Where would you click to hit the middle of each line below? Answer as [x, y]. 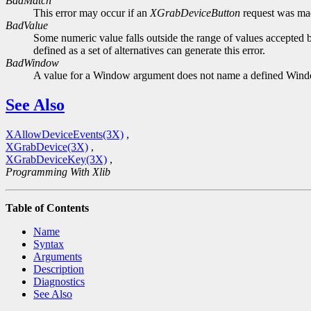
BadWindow [32, 63]
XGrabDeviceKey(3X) [56, 159]
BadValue [27, 26]
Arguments [58, 256]
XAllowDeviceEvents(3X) [65, 134]
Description [59, 269]
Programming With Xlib [58, 171]
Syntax [49, 244]
